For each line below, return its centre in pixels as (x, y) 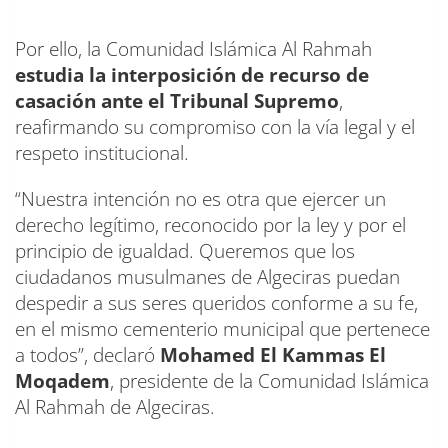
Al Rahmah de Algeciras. (115, 407)
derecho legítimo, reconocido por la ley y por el (210, 225)
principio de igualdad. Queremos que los (185, 251)
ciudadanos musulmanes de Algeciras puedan (207, 277)
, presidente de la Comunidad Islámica (269, 381)
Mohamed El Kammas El (273, 355)
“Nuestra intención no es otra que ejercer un (200, 199)
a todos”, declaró (87, 355)
